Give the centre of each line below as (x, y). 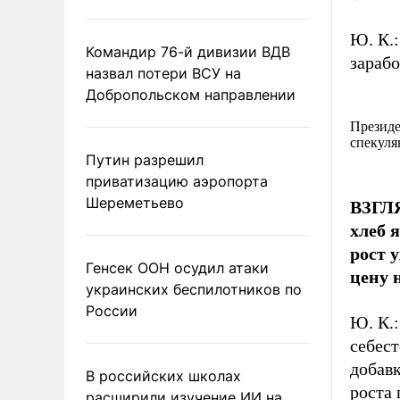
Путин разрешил (145, 160)
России (112, 311)
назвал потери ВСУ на (163, 73)
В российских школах (163, 376)
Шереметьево (135, 203)
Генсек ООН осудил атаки (177, 268)
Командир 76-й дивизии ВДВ (188, 52)
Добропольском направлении (191, 95)
